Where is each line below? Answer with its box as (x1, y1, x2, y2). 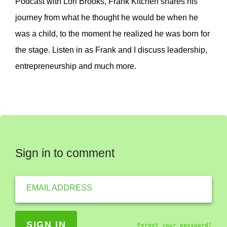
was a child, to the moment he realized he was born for (15, 29, 210, 38)
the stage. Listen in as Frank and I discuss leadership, (15, 45, 207, 54)
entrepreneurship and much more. (15, 61, 136, 70)
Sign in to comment (15, 146, 115, 160)
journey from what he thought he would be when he (15, 13, 198, 22)
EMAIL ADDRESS (26, 183, 92, 192)
